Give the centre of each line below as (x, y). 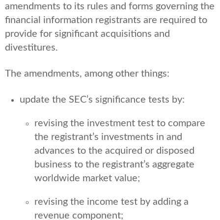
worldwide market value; (87, 178)
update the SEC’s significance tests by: (102, 99)
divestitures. (31, 47)
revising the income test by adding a (111, 202)
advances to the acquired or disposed (114, 151)
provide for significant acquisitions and (87, 34)
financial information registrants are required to (106, 20)
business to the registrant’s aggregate (114, 164)
